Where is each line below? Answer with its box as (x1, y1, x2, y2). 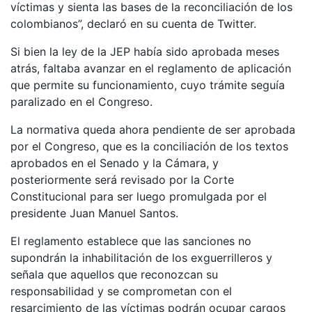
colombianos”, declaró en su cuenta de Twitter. (10, 16, 256, 31)
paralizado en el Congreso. (10, 94, 153, 109)
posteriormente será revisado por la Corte (10, 172, 234, 187)
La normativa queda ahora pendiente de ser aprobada (10, 122, 295, 136)
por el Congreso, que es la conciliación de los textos (10, 139, 288, 153)
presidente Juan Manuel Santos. (10, 205, 178, 220)
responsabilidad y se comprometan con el (10, 283, 232, 298)
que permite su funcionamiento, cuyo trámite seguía (10, 77, 285, 92)
